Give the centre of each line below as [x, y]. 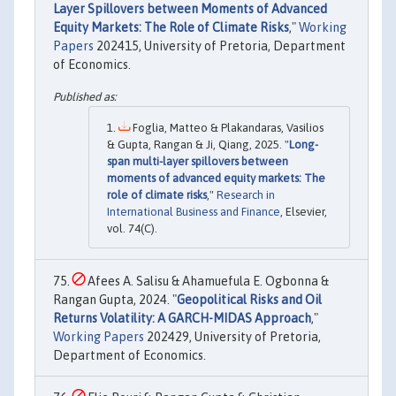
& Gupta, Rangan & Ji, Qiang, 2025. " [198, 144]
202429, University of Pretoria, [232, 336]
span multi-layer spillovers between [198, 161]
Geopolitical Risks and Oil [249, 299]
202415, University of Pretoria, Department [220, 46]
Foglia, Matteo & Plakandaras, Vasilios [227, 127]
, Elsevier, [304, 211]
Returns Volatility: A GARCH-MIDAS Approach [182, 318]
